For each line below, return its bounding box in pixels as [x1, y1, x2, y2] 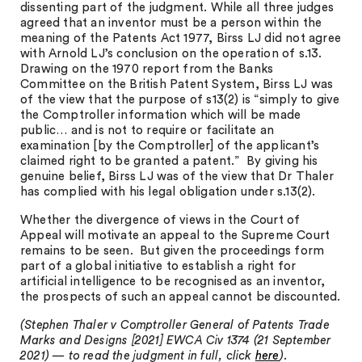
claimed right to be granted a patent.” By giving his [20, 155, 318, 167]
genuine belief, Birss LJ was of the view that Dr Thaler [20, 170, 335, 183]
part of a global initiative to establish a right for [20, 260, 297, 272]
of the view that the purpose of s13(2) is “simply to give [20, 94, 340, 106]
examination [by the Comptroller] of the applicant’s [20, 140, 320, 152]
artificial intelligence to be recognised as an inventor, [20, 276, 326, 288]
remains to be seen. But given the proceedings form [20, 245, 325, 257]
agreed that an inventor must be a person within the [20, 17, 322, 29]
